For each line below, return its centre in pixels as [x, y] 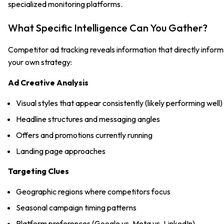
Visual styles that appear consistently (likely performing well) [119, 103]
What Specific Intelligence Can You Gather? [108, 27]
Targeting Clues [38, 171]
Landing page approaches [61, 151]
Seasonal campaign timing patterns [76, 207]
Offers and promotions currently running [84, 135]
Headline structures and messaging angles [88, 119]
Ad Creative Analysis [48, 82]
